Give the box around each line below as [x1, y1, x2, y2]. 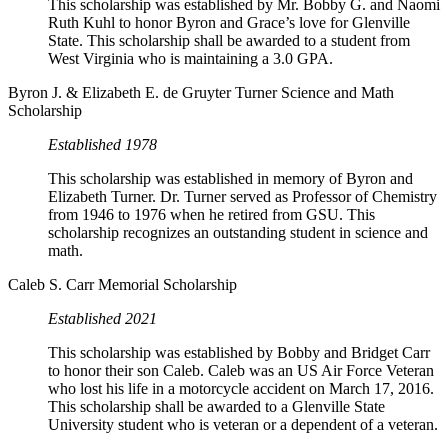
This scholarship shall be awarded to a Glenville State [48, 398, 385, 416]
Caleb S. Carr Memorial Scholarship [8, 276, 237, 294]
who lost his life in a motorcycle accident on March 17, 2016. [48, 380, 434, 398]
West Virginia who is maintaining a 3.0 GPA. [48, 50, 333, 68]
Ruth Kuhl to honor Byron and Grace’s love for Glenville [48, 14, 410, 32]
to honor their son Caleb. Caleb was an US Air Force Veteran [48, 362, 434, 380]
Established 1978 [48, 136, 157, 154]
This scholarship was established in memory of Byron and [48, 170, 413, 188]
